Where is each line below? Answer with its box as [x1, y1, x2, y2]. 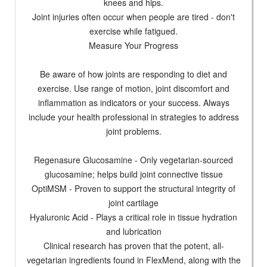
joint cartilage [108, 197, 159, 209]
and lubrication [105, 225, 162, 238]
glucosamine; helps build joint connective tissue [44, 168, 223, 181]
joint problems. [105, 125, 162, 138]
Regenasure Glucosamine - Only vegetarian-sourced [34, 154, 233, 166]
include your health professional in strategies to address [28, 111, 239, 123]
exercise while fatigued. [89, 25, 178, 38]
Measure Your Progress [89, 39, 178, 52]
